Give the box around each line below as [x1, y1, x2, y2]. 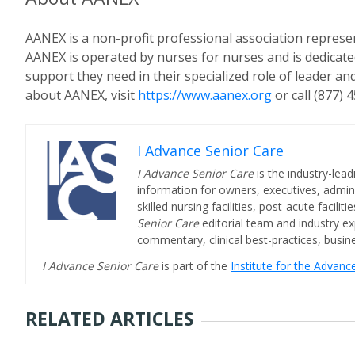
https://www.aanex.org [138, 86, 272, 104]
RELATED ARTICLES [25, 306, 193, 331]
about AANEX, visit [25, 86, 138, 104]
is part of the [162, 258, 231, 273]
